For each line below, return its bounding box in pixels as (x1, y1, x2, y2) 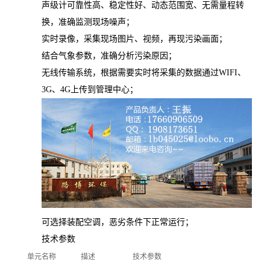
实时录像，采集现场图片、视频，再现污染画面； (42, 34, 227, 44)
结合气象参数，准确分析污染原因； (42, 51, 177, 61)
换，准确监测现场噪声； (42, 17, 134, 27)
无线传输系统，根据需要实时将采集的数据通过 (42, 68, 219, 78)
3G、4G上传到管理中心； (42, 85, 138, 95)
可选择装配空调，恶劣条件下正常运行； (42, 218, 193, 227)
